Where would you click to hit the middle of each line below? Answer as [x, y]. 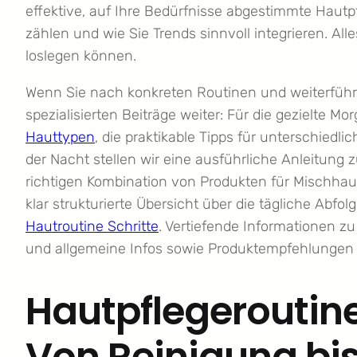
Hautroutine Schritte [92, 227]
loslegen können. [81, 56]
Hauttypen [60, 137]
